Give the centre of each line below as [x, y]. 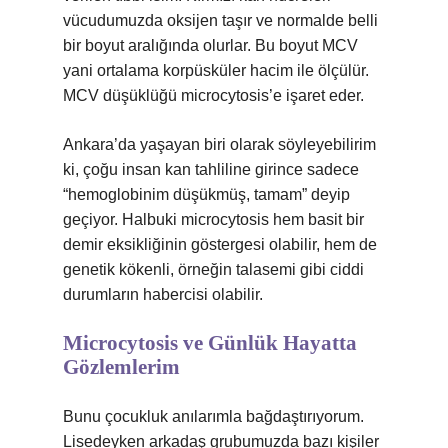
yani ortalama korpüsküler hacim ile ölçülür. [216, 70]
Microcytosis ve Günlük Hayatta [210, 343]
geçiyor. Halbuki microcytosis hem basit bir [213, 219]
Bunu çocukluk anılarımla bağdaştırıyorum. [213, 416]
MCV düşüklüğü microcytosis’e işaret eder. [213, 95]
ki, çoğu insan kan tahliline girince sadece [211, 169]
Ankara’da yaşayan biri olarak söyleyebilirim [219, 144]
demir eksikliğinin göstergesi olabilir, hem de [220, 244]
